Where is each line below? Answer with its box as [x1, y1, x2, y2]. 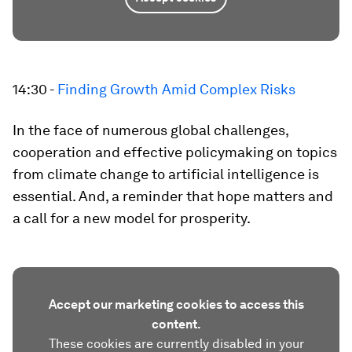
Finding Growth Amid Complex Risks [57, 81, 295, 97]
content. [151, 317, 201, 332]
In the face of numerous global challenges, [13, 122, 288, 138]
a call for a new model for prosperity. [13, 210, 251, 226]
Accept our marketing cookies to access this [48, 297, 304, 312]
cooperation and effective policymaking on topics [13, 144, 337, 160]
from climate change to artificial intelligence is [13, 166, 319, 182]
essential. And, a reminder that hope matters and [13, 188, 333, 204]
